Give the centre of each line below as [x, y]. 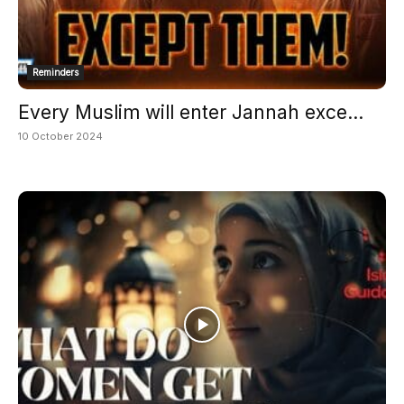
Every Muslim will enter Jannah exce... [191, 112]
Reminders [55, 72]
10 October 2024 [60, 136]
